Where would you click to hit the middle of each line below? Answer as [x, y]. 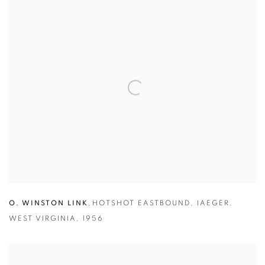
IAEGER [214, 203]
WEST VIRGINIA [43, 219]
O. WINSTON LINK [49, 203]
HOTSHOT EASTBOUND [141, 203]
